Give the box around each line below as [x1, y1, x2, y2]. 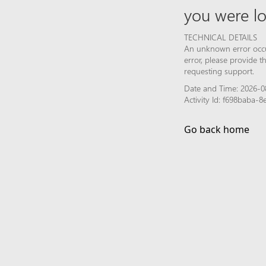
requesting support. [184, 65, 254, 77]
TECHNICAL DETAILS [184, 31, 257, 43]
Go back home [184, 122, 249, 136]
